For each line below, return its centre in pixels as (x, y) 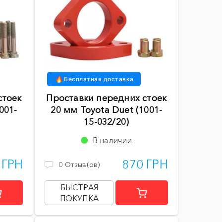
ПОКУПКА (79, 198)
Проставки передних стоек (107, 98)
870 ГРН (145, 165)
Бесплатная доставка (99, 79)
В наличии (112, 140)
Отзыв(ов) (82, 165)
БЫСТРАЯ (79, 188)
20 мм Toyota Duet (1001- (107, 110)
